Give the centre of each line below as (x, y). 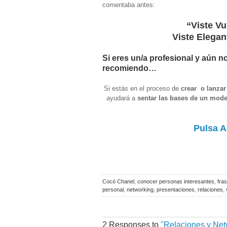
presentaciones (176, 189)
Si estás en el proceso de (142, 88)
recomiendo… (129, 68)
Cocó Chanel (118, 181)
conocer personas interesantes (176, 181)
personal (113, 189)
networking (140, 189)
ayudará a (122, 98)
